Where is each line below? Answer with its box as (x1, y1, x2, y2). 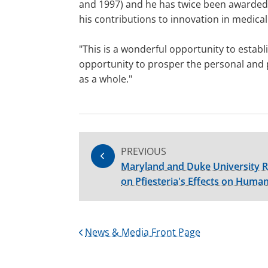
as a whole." (79, 72, 132, 86)
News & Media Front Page (85, 226, 200, 239)
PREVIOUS (121, 145, 166, 158)
